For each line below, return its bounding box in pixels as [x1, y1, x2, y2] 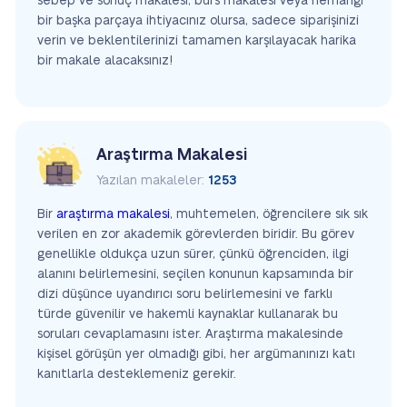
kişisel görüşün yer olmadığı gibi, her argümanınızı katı [37, 348, 355, 361]
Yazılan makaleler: [96, 174, 208, 187]
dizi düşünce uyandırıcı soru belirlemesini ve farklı [37, 288, 333, 301]
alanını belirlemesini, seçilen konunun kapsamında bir [37, 268, 353, 281]
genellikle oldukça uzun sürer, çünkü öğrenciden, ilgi [37, 248, 349, 261]
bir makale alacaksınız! [37, 55, 173, 67]
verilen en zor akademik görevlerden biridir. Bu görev [37, 228, 354, 241]
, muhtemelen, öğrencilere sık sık [170, 208, 368, 221]
